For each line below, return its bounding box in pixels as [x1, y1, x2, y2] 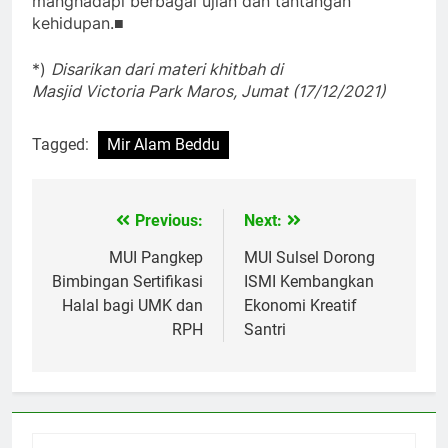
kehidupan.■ [32, 13, 124, 34]
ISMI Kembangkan [244, 272, 374, 292]
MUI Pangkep [109, 248, 203, 268]
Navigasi [51, 212, 144, 241]
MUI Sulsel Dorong [244, 248, 375, 268]
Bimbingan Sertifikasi [52, 272, 203, 292]
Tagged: [32, 135, 93, 155]
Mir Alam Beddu [107, 135, 220, 155]
